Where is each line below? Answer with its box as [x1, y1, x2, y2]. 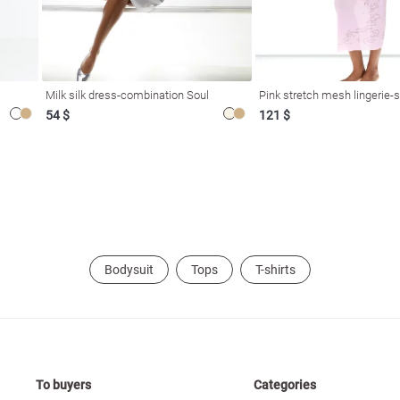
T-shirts [255, 262, 296, 277]
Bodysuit [104, 262, 154, 277]
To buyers [36, 378, 92, 392]
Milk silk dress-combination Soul [46, 87, 210, 102]
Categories [254, 378, 317, 392]
